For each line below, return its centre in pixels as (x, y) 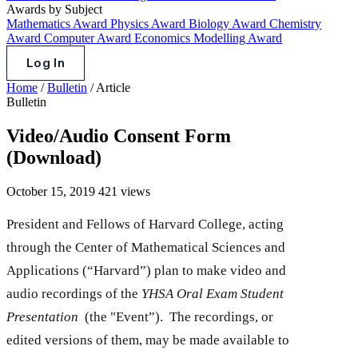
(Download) (54, 157)
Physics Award (149, 24)
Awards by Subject (54, 9)
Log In (46, 63)
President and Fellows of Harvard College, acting (145, 224)
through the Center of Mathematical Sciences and (146, 247)
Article (113, 88)
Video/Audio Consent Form (119, 135)
